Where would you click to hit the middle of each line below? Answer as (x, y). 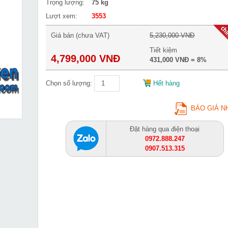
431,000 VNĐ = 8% (178, 60)
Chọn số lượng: (69, 83)
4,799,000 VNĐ (85, 59)
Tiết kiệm (164, 50)
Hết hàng (166, 83)
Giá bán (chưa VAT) (80, 35)
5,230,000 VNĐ (172, 35)
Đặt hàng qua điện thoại (165, 129)
